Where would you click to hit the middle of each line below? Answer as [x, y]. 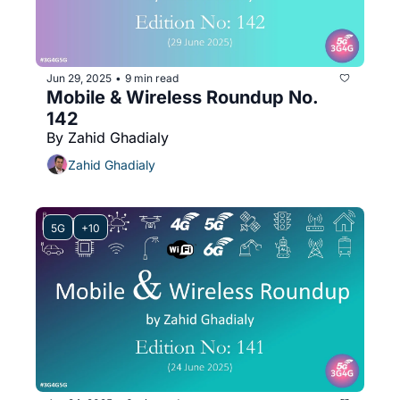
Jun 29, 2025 [79, 78]
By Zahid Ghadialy [108, 138]
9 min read [152, 78]
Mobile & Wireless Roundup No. [183, 98]
